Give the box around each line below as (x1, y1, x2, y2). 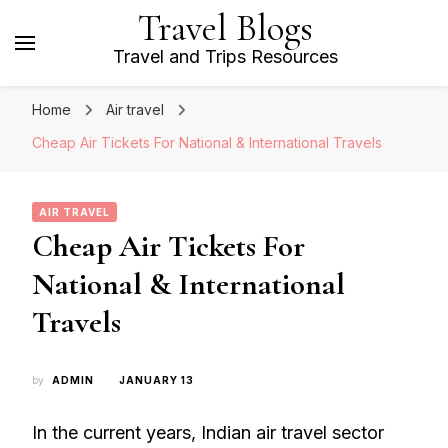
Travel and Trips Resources (112, 46, 338, 67)
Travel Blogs (137, 6, 313, 51)
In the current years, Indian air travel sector (32, 422, 384, 443)
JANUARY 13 (119, 374, 194, 386)
